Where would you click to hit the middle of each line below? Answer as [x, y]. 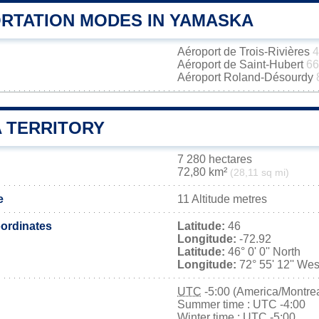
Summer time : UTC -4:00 [241, 304]
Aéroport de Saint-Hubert [242, 64]
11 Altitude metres [222, 199]
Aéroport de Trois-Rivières [245, 52]
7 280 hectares [215, 159]
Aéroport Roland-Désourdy [247, 77]
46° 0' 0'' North [263, 252]
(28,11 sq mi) [260, 173]
